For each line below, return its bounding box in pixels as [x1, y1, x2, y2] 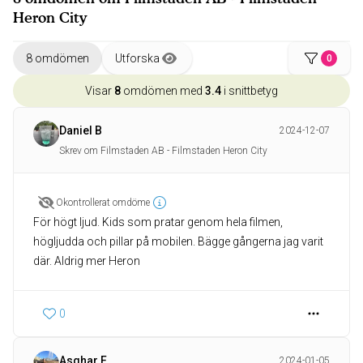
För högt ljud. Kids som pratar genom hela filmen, [33, 216, 283, 229]
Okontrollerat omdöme [56, 197, 150, 209]
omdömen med [121, 84, 205, 98]
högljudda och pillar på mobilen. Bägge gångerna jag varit [33, 235, 323, 249]
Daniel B [59, 124, 102, 138]
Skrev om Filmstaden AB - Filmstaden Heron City [59, 145, 267, 157]
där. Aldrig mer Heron [33, 254, 140, 268]
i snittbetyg [221, 84, 278, 98]
